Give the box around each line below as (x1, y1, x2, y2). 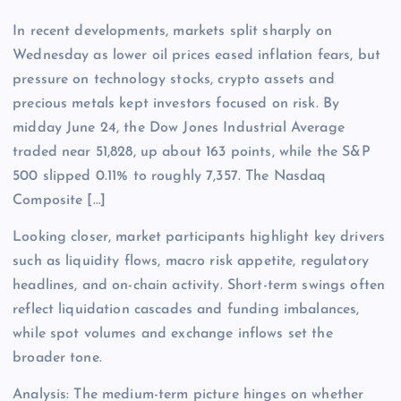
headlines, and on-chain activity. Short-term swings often (13, 278, 386, 294)
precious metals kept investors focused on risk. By (13, 97, 340, 112)
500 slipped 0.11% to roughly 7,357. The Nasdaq (13, 169, 327, 184)
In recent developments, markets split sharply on (13, 24, 332, 39)
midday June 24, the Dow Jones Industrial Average (13, 121, 345, 136)
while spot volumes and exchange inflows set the (13, 327, 333, 342)
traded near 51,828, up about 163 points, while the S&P (13, 145, 371, 160)
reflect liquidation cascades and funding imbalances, (13, 303, 360, 318)
